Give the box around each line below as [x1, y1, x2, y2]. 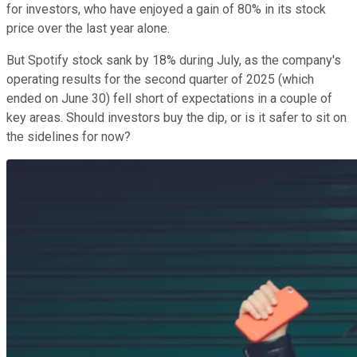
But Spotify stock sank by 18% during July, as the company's [6, 52, 341, 68]
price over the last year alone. [6, 20, 170, 36]
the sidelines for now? [6, 128, 131, 144]
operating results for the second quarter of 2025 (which [6, 71, 314, 87]
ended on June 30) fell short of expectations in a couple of [6, 90, 332, 106]
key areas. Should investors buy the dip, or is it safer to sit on [6, 109, 347, 125]
